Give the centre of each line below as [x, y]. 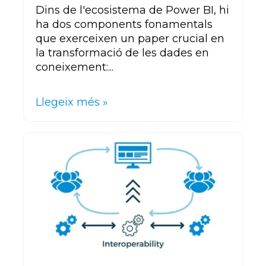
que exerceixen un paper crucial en [130, 39]
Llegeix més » [72, 102]
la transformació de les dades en [122, 53]
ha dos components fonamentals [124, 25]
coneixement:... [75, 67]
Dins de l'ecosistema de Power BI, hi [132, 10]
